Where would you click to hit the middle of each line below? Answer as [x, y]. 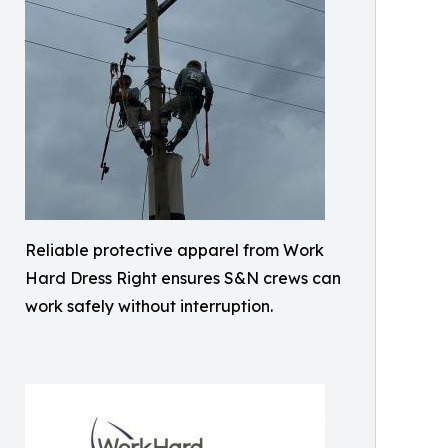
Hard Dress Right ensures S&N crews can [183, 278]
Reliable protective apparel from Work [174, 250]
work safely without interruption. [149, 306]
